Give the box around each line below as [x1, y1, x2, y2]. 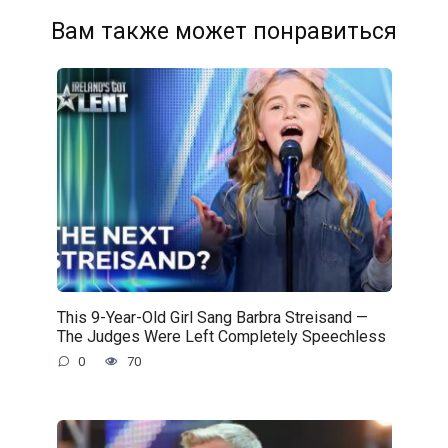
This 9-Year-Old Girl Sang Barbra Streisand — [56, 307, 368, 327]
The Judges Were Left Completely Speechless [56, 326, 386, 346]
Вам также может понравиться [51, 18, 397, 46]
